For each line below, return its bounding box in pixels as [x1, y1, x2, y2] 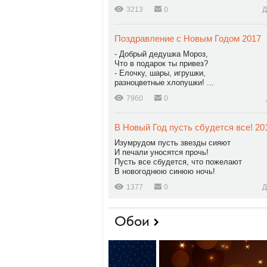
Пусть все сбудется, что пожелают [114, 157, 242, 166]
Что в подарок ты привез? [114, 59, 208, 68]
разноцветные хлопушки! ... [114, 78, 214, 87]
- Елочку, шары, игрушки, [114, 69, 206, 77]
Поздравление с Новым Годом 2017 [114, 33, 261, 44]
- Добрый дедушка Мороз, [114, 49, 208, 58]
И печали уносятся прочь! [114, 148, 209, 157]
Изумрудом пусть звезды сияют [114, 138, 231, 147]
